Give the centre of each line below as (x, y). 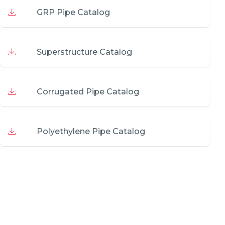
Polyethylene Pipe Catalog (91, 131)
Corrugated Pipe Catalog (88, 92)
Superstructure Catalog (84, 52)
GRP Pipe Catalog (73, 12)
